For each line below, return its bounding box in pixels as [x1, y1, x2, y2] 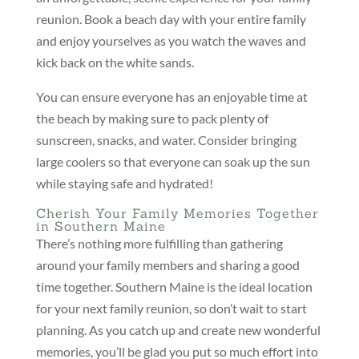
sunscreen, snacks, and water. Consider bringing [35, 132, 296, 148]
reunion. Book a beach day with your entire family [35, 11, 306, 27]
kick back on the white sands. [35, 54, 194, 71]
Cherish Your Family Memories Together [35, 205, 319, 222]
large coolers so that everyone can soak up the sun [35, 154, 310, 170]
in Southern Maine [35, 218, 166, 235]
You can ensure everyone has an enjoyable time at [35, 89, 308, 105]
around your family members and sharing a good [35, 257, 300, 273]
